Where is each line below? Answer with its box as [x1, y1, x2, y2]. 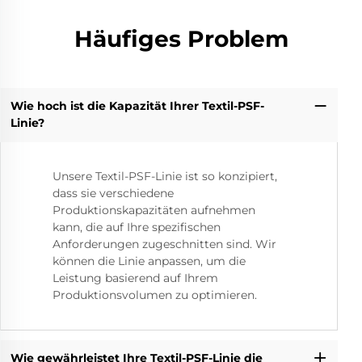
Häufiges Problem [74, 24, 288, 53]
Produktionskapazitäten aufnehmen [53, 202, 255, 217]
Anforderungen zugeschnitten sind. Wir [53, 236, 276, 251]
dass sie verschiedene [53, 185, 174, 200]
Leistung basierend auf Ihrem [53, 270, 218, 285]
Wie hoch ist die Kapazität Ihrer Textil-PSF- [10, 99, 264, 114]
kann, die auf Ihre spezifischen [53, 219, 221, 234]
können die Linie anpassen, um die [53, 253, 246, 268]
